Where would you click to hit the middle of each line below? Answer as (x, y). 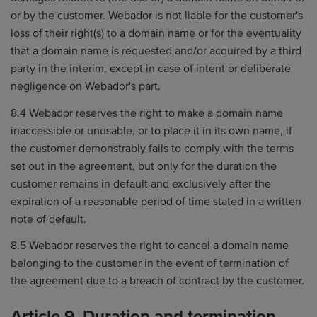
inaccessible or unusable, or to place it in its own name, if (151, 131)
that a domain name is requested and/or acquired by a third (156, 51)
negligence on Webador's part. (86, 86)
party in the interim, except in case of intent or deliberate (151, 69)
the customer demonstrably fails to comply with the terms (152, 148)
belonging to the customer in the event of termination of (150, 263)
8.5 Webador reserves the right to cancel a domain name (150, 246)
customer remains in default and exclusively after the (141, 184)
